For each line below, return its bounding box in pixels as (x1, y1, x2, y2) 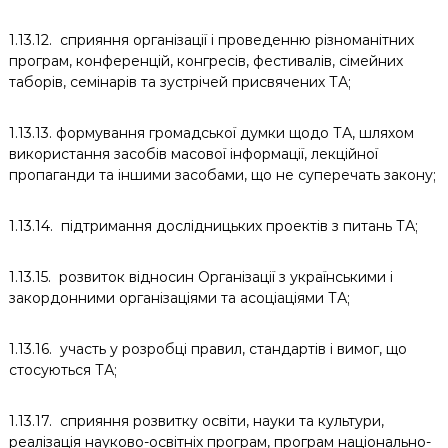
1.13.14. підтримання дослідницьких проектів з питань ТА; (8, 217, 418, 235)
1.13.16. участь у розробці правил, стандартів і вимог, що (8, 340, 407, 358)
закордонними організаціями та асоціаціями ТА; (8, 289, 350, 307)
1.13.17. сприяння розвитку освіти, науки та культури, (8, 412, 384, 430)
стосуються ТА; (8, 361, 117, 379)
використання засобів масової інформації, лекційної (8, 145, 378, 163)
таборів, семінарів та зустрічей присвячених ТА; (8, 73, 351, 91)
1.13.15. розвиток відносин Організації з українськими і (8, 268, 393, 286)
